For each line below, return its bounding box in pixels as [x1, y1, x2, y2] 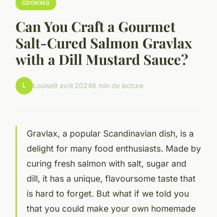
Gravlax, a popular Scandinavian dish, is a [27, 128, 194, 139]
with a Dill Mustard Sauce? [15, 49, 188, 68]
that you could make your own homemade [27, 203, 196, 214]
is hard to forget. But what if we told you [27, 188, 189, 199]
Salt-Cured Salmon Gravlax [15, 33, 192, 52]
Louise [33, 81, 53, 90]
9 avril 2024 [53, 81, 92, 90]
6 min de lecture [92, 81, 143, 90]
